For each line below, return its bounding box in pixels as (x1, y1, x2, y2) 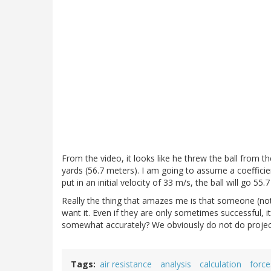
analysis (160, 258, 191, 270)
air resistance (100, 258, 152, 270)
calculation (200, 258, 241, 270)
